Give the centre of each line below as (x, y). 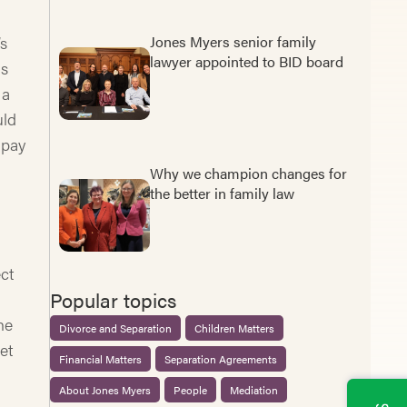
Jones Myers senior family (233, 41)
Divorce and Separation (115, 328)
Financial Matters (100, 358)
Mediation (253, 389)
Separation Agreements (220, 358)
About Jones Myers (104, 389)
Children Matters (234, 328)
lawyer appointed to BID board (246, 61)
